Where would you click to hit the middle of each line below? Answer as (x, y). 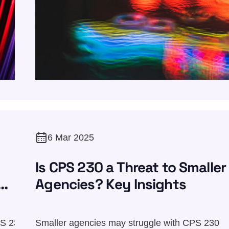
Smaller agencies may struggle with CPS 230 (128, 223)
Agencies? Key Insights (111, 184)
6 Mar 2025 (71, 137)
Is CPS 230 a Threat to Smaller (131, 167)
